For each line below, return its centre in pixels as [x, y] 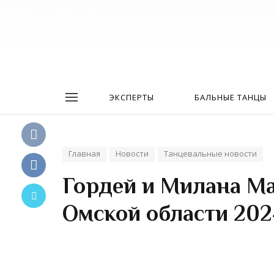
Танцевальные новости [210, 154]
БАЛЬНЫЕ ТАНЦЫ [231, 97]
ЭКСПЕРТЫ [131, 97]
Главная [84, 154]
